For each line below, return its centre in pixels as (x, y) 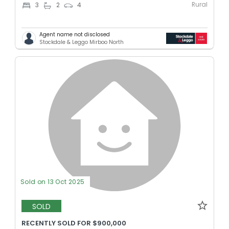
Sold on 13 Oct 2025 (53, 182)
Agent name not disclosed (75, 34)
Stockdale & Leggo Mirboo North (82, 42)
